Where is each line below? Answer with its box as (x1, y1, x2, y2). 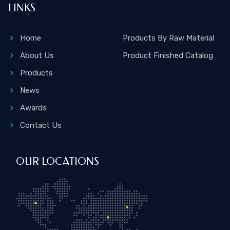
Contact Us (20, 120, 62, 130)
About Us (20, 50, 54, 60)
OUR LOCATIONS (16, 155, 99, 167)
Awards (20, 103, 47, 112)
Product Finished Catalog (123, 50, 213, 60)
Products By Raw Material (123, 33, 214, 43)
